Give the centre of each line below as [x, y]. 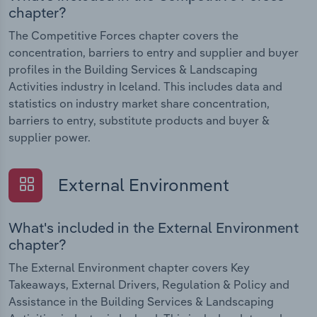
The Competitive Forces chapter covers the [123, 36]
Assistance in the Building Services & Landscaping [141, 301]
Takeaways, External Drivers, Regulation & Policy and [149, 284]
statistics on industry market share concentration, [139, 104]
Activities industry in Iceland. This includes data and [145, 87]
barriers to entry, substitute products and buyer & [139, 121]
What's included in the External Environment [154, 227]
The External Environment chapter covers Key [129, 267]
